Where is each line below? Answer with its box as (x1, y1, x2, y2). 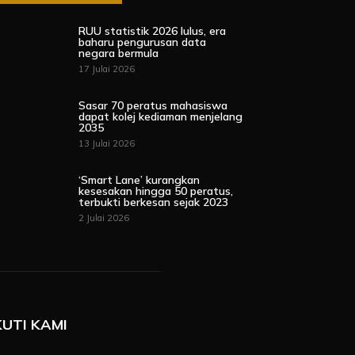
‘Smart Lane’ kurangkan (78, 173, 200, 188)
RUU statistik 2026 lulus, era (78, 24, 227, 38)
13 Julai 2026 (78, 138, 136, 150)
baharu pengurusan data (78, 35, 207, 49)
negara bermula (78, 46, 159, 60)
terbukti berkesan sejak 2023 (78, 195, 229, 210)
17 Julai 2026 (78, 63, 136, 74)
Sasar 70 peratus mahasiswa (78, 98, 228, 113)
